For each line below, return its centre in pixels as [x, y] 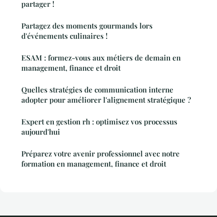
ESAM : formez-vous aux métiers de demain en [101, 57]
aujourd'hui [41, 132]
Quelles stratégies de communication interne [97, 89]
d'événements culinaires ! [64, 36]
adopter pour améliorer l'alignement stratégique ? [106, 100]
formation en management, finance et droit [94, 163]
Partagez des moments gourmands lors [87, 25]
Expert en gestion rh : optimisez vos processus [99, 121]
